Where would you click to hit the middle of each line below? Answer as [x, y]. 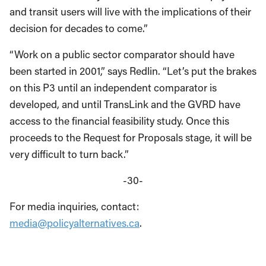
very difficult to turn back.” [69, 154]
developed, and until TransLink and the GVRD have [125, 104]
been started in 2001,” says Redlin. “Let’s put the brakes [133, 71]
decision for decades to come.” [79, 28]
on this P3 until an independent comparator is [113, 88]
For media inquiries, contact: [74, 207]
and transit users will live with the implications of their [130, 12]
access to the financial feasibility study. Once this [119, 121]
